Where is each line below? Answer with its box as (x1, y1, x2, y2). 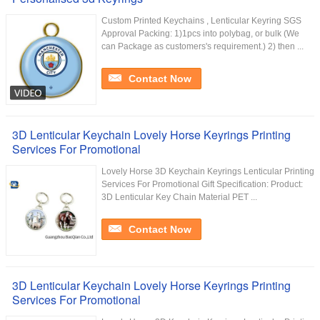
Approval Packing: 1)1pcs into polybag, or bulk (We (101, 29, 299, 39)
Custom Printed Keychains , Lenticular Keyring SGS (101, 16, 301, 26)
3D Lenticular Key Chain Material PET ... (101, 192, 257, 202)
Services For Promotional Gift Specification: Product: (101, 179, 303, 189)
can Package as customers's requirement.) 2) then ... (101, 41, 304, 51)
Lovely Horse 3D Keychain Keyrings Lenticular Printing (101, 166, 314, 176)
